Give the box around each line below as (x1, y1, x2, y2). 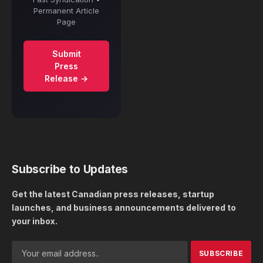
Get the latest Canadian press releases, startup (12, 188, 214, 199)
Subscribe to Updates (12, 162, 129, 176)
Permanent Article (33, 5, 99, 15)
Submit (52, 48, 81, 59)
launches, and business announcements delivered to (12, 202, 236, 213)
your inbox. (12, 215, 58, 226)
